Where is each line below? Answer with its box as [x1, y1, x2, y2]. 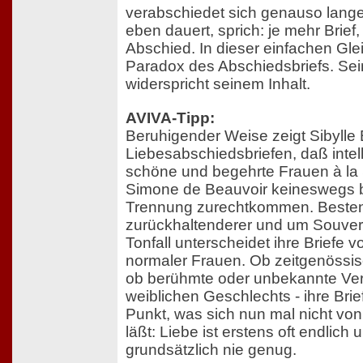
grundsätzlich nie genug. [126, 340, 297, 358]
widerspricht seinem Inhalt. [126, 75, 310, 93]
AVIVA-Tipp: [126, 109, 215, 126]
